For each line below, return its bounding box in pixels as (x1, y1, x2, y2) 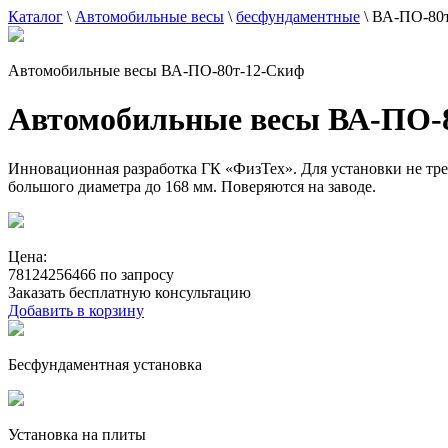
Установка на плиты (8, 425, 146, 443)
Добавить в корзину (8, 301, 144, 319)
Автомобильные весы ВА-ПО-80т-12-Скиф (8, 62, 304, 79)
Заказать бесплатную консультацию (8, 283, 251, 301)
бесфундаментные (236, 8, 360, 25)
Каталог (8, 8, 63, 25)
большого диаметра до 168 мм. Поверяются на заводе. (8, 177, 376, 195)
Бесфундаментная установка (8, 355, 202, 373)
